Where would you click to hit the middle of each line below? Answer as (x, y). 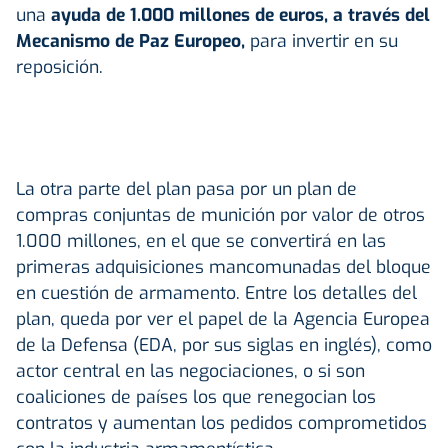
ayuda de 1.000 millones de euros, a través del (240, 14)
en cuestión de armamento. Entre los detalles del (216, 292)
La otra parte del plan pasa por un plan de (186, 188)
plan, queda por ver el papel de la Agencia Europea (223, 318)
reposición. (59, 66)
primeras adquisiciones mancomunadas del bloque (223, 266)
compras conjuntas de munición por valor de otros (220, 214)
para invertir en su (324, 40)
